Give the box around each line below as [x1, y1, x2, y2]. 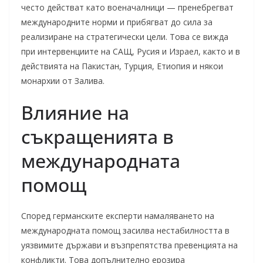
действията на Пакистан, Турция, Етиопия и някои [21, 60, 223, 72]
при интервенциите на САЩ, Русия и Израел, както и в [21, 46, 240, 57]
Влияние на [21, 100, 129, 125]
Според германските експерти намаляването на [21, 210, 214, 221]
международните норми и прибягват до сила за [21, 16, 213, 28]
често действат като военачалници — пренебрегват [21, 2, 234, 13]
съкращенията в [21, 124, 174, 149]
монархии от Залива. [21, 75, 104, 86]
